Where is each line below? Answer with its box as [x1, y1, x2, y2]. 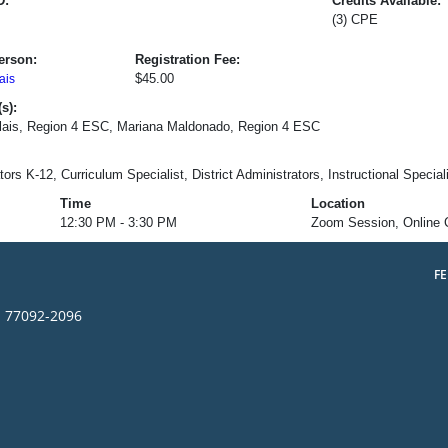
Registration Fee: [134, 51, 240, 67]
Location [310, 195, 365, 211]
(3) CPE [331, 11, 378, 27]
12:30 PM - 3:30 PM [59, 214, 177, 230]
